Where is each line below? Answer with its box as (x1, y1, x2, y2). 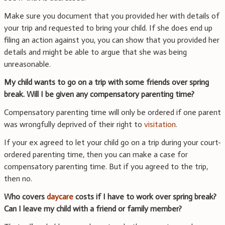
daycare (47, 192, 73, 202)
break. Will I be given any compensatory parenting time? (4, 89, 194, 99)
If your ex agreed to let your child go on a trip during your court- (4, 138, 221, 148)
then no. (4, 174, 32, 184)
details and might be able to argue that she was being (4, 47, 187, 57)
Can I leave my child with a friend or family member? (4, 204, 182, 214)
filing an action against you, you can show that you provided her (4, 35, 219, 45)
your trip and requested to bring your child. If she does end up (4, 23, 212, 33)
